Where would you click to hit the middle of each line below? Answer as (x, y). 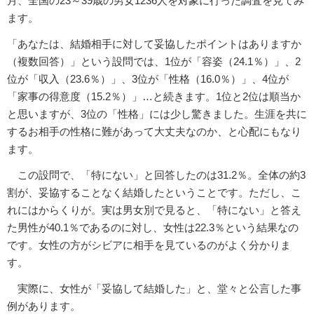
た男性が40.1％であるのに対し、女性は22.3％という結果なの (153, 228)
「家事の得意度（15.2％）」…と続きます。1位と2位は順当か (154, 97)
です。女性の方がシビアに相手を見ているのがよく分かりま (149, 245)
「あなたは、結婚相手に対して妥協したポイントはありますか (154, 44)
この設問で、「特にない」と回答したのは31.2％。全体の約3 (156, 175)
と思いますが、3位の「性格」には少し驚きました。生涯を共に (157, 114)
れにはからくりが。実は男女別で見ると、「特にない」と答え (154, 210)
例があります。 (44, 306)
